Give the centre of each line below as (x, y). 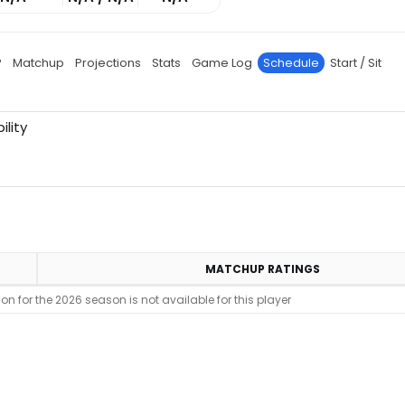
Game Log (222, 63)
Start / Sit (356, 63)
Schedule (291, 63)
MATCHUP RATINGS (262, 269)
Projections (108, 63)
